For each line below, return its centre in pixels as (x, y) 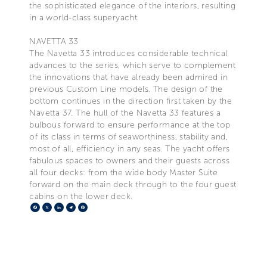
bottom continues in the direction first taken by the (131, 101)
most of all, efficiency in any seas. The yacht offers (130, 148)
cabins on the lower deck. (81, 196)
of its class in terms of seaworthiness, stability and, (128, 136)
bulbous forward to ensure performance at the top (130, 125)
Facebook (61, 207)
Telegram (96, 207)
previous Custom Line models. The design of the (126, 89)
